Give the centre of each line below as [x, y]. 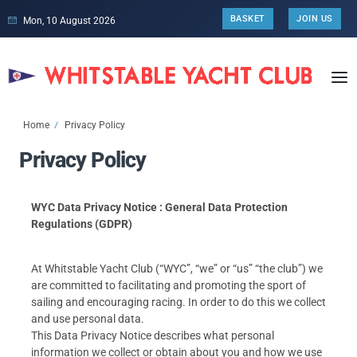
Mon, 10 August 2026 [69, 20]
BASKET [247, 19]
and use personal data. [88, 319]
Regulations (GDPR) [82, 224]
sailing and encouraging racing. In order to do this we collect [178, 302]
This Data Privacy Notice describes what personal [153, 336]
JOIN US [315, 19]
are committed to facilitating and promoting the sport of [169, 286]
